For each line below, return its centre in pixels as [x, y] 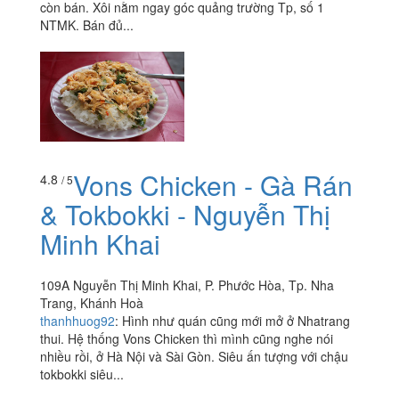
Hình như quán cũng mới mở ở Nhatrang [236, 321]
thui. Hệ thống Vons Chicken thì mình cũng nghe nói [187, 339]
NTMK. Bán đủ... [87, 25]
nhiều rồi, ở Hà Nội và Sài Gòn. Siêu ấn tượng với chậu [194, 357]
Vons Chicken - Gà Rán [213, 185]
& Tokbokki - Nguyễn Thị [185, 215]
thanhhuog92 [77, 321]
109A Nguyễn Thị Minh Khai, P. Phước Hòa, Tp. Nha [187, 285]
